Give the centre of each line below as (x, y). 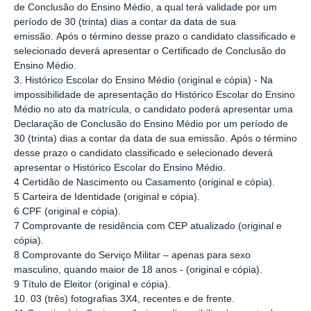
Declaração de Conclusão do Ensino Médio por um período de (151, 124)
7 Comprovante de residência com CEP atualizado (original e (148, 226)
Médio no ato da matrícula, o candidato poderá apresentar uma (153, 109)
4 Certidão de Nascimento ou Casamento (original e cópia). (144, 182)
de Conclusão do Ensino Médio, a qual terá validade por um (145, 7)
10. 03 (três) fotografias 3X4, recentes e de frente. (124, 299)
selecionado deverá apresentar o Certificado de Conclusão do (150, 51)
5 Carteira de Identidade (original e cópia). (107, 196)
